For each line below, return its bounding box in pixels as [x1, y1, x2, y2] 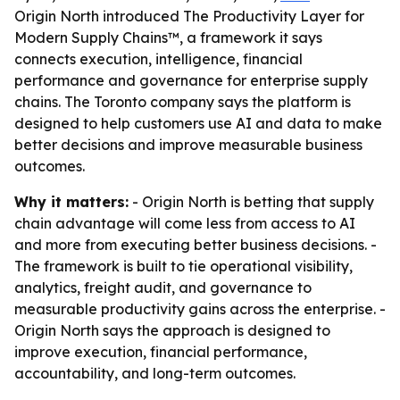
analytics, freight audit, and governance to [14, 279, 312, 296]
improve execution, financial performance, [14, 343, 307, 361]
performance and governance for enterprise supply [14, 71, 368, 89]
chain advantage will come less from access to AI [14, 214, 355, 232]
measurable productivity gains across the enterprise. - [14, 300, 386, 318]
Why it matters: [14, 193, 129, 211]
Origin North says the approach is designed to [14, 321, 330, 339]
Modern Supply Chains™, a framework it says [14, 29, 322, 46]
